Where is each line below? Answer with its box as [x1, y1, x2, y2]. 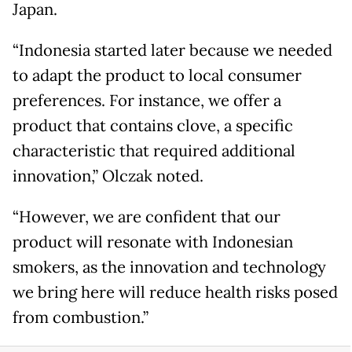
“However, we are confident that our [13, 207, 280, 228]
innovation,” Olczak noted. [13, 166, 203, 187]
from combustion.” [13, 307, 148, 328]
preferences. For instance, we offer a [13, 90, 281, 112]
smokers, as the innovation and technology [13, 257, 326, 278]
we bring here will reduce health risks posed [13, 282, 338, 303]
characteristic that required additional [13, 141, 295, 162]
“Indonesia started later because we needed [13, 40, 332, 61]
